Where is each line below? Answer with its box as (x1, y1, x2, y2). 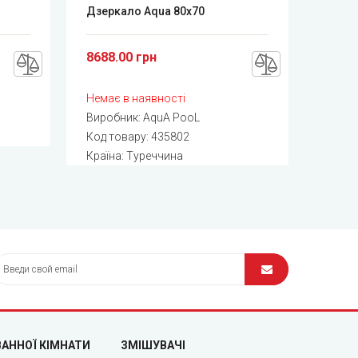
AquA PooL (143, 110, 201, 124)
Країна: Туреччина (86, 149, 184, 162)
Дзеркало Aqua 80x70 (86, 4, 205, 18)
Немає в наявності (86, 91, 186, 105)
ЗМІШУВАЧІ (121, 338, 185, 352)
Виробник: (86, 110, 144, 124)
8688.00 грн (86, 49, 157, 65)
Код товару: (86, 129, 152, 143)
